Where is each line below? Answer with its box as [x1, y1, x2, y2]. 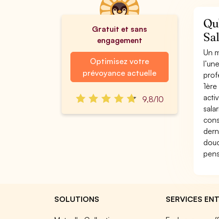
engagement [97, 35, 142, 45]
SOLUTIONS [54, 194, 99, 204]
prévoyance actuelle [82, 68, 156, 78]
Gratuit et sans [91, 24, 148, 34]
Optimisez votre [89, 56, 149, 66]
